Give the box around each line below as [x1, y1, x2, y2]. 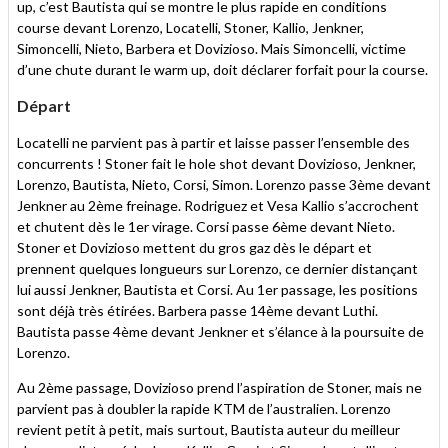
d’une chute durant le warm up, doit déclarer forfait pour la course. [17, 60, 428, 78]
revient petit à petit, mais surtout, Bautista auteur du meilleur [17, 420, 400, 438]
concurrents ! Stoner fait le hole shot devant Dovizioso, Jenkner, [17, 154, 416, 172]
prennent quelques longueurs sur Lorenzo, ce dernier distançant [17, 259, 418, 277]
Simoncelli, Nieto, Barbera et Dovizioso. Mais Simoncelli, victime [17, 39, 406, 57]
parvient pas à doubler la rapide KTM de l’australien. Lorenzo [17, 399, 391, 417]
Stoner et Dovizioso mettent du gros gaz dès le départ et [17, 238, 372, 256]
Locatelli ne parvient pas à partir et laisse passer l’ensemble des [17, 133, 410, 151]
